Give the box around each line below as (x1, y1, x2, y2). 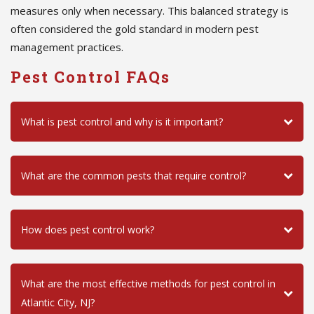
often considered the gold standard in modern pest (11, 21, 259, 36)
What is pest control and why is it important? (21, 114, 223, 128)
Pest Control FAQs (11, 66, 170, 87)
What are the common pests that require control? (21, 168, 246, 182)
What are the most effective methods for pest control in (21, 276, 275, 290)
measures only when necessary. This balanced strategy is (11, 3, 289, 18)
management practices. (11, 39, 123, 54)
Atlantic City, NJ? (21, 295, 95, 309)
